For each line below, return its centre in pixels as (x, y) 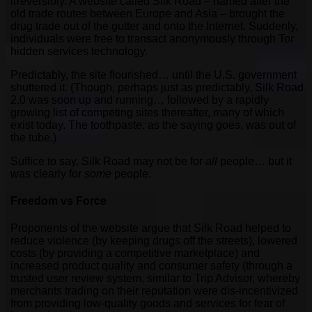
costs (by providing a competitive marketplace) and (135, 253)
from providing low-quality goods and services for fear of (148, 304)
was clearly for (47, 173)
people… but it (255, 161)
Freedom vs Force (58, 201)
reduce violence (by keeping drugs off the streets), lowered (154, 241)
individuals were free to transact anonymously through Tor (152, 38)
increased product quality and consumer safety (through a (151, 266)
